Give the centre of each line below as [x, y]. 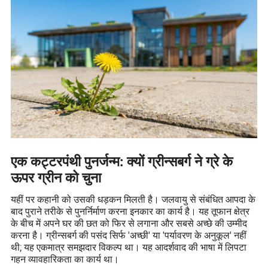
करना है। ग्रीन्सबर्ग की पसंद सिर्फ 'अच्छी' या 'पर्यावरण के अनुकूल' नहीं [129, 235]
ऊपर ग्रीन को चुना [56, 178]
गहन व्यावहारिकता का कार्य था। [65, 259]
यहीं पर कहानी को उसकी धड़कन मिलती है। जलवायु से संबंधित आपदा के [133, 199]
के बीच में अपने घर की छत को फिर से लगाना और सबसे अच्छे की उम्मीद [129, 223]
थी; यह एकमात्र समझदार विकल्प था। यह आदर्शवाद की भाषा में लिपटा [129, 247]
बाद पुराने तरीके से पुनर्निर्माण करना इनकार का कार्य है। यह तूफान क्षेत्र [130, 211]
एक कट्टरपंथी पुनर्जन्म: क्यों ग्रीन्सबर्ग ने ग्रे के [122, 162]
